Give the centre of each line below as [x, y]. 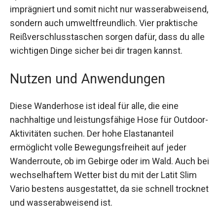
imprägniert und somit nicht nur [71, 30]
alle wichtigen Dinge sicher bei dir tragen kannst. [104, 85]
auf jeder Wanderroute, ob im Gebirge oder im [98, 195]
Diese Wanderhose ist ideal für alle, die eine [94, 140]
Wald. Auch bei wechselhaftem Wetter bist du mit [107, 209]
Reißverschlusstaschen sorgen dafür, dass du [100, 71]
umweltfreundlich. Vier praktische [76, 57]
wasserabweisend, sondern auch [74, 43]
